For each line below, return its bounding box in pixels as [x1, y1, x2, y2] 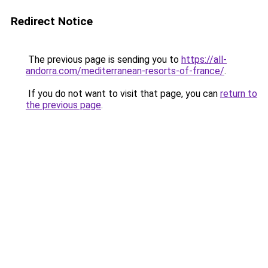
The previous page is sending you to [26, 54, 181, 65]
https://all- [181, 54, 227, 65]
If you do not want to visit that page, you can [26, 88, 220, 99]
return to [220, 88, 257, 99]
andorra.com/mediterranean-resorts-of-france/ [26, 65, 224, 77]
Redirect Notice [11, 14, 93, 28]
